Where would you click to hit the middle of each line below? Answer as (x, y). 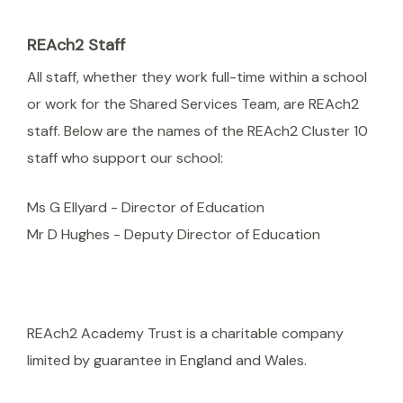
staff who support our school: (125, 158)
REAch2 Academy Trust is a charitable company (185, 334)
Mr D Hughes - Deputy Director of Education (174, 235)
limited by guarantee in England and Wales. (167, 361)
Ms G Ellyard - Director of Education (146, 208)
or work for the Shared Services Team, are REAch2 (193, 104)
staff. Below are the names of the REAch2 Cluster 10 (197, 131)
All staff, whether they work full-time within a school (197, 77)
